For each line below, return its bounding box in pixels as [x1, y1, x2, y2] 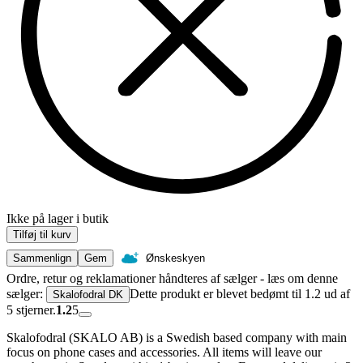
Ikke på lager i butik [6, 211, 109, 226]
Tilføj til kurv [13, 228, 71, 241]
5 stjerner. [6, 303, 56, 318]
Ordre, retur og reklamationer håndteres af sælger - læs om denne [6, 271, 338, 286]
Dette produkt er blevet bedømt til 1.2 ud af [130, 287, 350, 301]
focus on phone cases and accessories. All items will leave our [6, 345, 322, 360]
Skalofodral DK [53, 288, 123, 301]
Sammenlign [13, 252, 71, 265]
